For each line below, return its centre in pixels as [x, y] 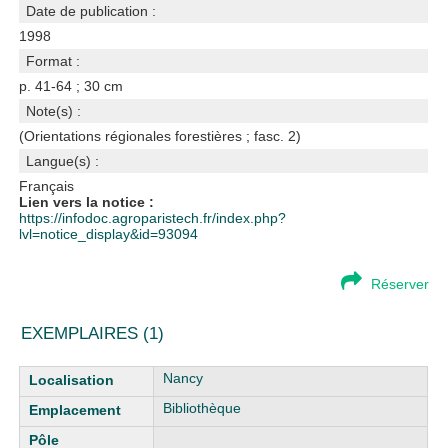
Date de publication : [91, 11]
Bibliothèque [202, 408]
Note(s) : [54, 111]
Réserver [399, 284]
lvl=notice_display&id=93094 [109, 234]
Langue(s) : [63, 161]
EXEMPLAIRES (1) [93, 333]
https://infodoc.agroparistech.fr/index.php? [153, 218]
